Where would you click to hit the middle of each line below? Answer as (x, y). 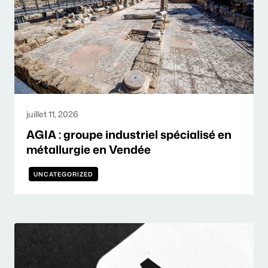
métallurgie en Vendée (89, 150)
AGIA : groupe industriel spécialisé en (129, 135)
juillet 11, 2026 (52, 114)
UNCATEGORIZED (63, 174)
